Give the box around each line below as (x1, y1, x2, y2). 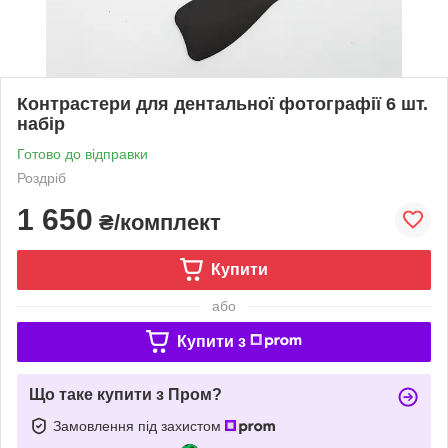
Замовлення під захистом (53, 417, 225, 434)
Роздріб (17, 169, 66, 186)
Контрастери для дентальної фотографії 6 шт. (17, 93, 428, 114)
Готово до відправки (17, 145, 148, 162)
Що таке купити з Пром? (29, 385, 222, 403)
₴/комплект (93, 209, 221, 235)
